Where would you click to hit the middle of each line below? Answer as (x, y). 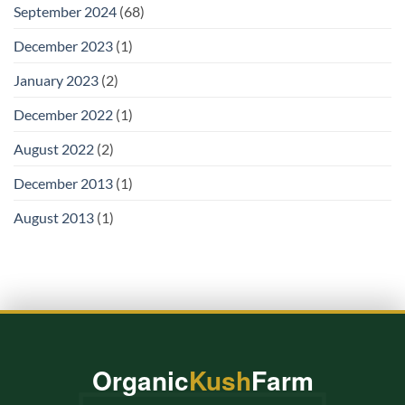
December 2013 (63, 184)
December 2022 (63, 115)
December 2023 (63, 46)
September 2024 (65, 12)
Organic (140, 381)
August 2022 (54, 149)
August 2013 (54, 218)
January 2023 (56, 80)
